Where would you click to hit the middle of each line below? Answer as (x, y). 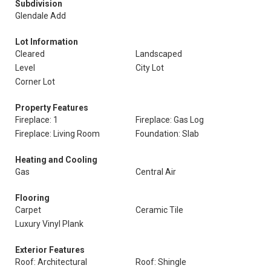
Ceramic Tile (159, 210)
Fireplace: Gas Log (170, 120)
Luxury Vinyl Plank (49, 224)
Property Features (52, 108)
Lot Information (47, 42)
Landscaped (159, 54)
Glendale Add (41, 16)
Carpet (28, 210)
